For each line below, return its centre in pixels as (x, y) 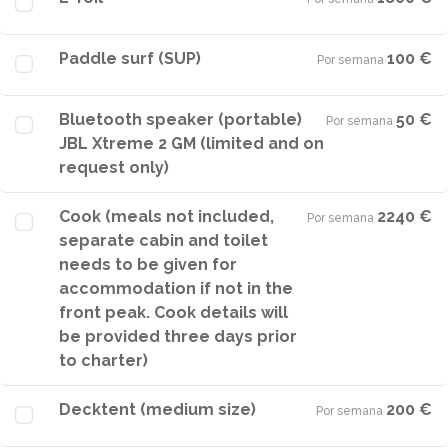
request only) (114, 167)
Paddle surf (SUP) (130, 58)
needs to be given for (148, 264)
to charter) (103, 360)
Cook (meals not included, (166, 216)
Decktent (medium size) (157, 409)
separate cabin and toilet (163, 240)
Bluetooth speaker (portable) (180, 119)
